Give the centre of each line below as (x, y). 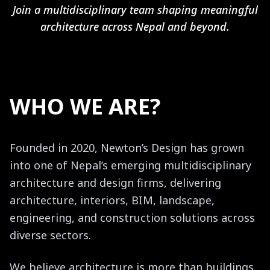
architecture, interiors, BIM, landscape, (112, 200)
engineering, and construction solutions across (132, 218)
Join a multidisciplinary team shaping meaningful (135, 10)
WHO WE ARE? (85, 106)
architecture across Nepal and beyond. (135, 27)
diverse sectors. (50, 235)
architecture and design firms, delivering (115, 183)
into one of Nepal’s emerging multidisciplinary (130, 165)
